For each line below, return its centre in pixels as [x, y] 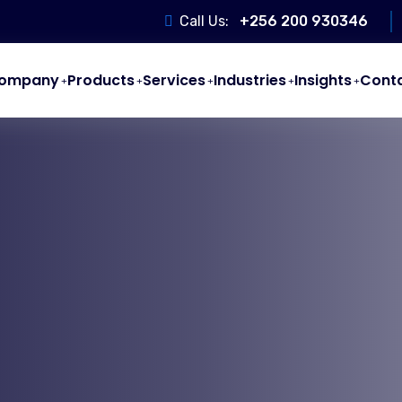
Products [101, 80]
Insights [323, 80]
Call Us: [205, 21]
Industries [250, 80]
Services [174, 80]
